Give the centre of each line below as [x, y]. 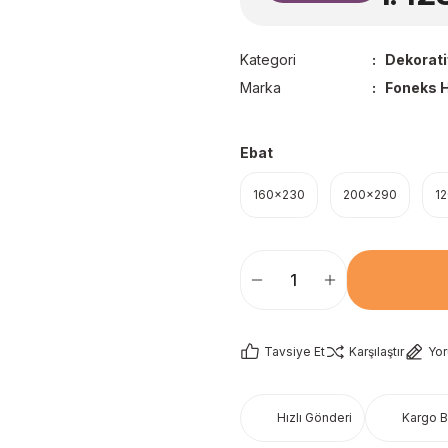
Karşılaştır [376, 351]
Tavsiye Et [294, 351]
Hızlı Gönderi [314, 417]
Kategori [268, 59]
